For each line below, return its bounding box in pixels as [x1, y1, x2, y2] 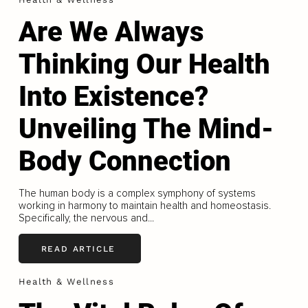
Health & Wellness [18, 276, 114, 287]
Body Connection [18, 145, 231, 178]
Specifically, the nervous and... [18, 212, 154, 225]
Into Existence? [18, 80, 208, 113]
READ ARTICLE [41, 243, 116, 254]
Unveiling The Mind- [18, 113, 274, 146]
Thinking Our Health [18, 48, 270, 81]
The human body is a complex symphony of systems [18, 187, 256, 200]
